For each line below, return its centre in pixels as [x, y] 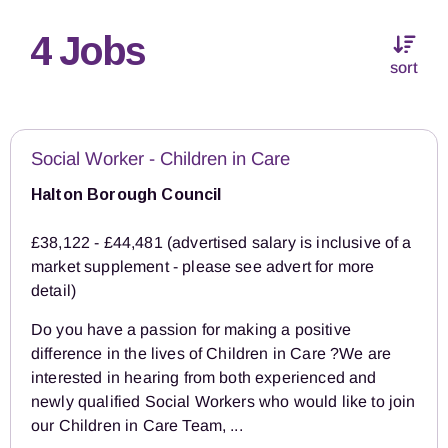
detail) [54, 291]
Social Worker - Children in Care [160, 159]
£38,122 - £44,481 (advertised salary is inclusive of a [221, 243]
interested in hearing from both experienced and [204, 378]
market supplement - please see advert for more [203, 267]
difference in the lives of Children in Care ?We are [211, 354]
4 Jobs [87, 51]
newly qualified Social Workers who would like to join [223, 402]
